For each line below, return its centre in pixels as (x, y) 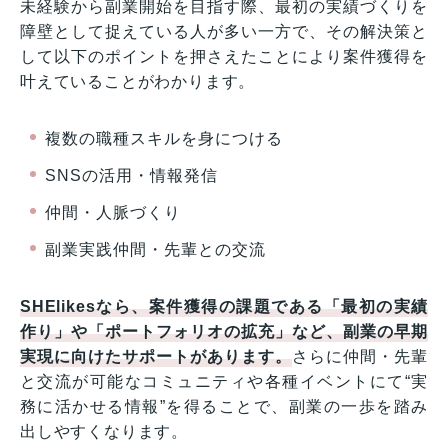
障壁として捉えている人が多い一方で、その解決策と (224, 31)
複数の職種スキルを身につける (164, 138)
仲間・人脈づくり (113, 212)
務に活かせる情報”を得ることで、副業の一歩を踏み (224, 406)
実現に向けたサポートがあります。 (156, 356)
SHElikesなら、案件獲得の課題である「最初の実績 (224, 306)
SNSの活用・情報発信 (131, 175)
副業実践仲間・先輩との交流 (155, 249)
